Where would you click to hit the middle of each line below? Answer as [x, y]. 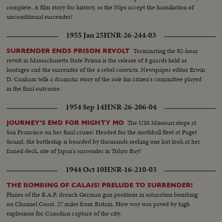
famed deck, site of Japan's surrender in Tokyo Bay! [74, 151]
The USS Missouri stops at [162, 122]
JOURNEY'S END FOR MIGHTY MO [65, 122]
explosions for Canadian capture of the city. [64, 213]
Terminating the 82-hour [166, 51]
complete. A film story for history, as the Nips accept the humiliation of [100, 7]
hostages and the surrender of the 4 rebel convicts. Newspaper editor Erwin [106, 69]
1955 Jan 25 [85, 35]
